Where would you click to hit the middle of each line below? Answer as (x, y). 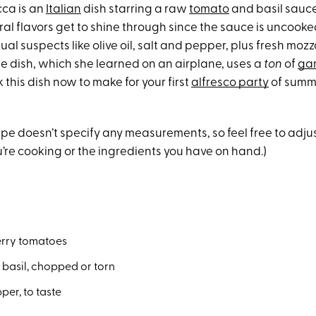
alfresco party (230, 83)
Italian (63, 9)
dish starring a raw (135, 9)
